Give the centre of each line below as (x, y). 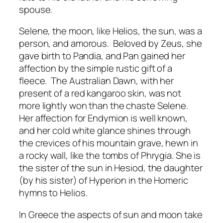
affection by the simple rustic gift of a (96, 68)
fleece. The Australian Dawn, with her (97, 81)
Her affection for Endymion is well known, (103, 118)
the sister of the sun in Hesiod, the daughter (111, 168)
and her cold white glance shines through (105, 131)
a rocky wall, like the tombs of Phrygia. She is (110, 156)
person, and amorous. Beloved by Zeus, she (111, 44)
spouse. (36, 9)
